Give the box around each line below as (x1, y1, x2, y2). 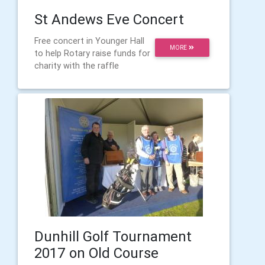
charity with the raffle (34, 60, 119, 71)
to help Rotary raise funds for (34, 48, 150, 59)
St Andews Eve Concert (34, 11, 184, 28)
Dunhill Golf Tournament (34, 228, 192, 245)
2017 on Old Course (34, 244, 159, 261)
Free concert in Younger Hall (34, 35, 144, 46)
